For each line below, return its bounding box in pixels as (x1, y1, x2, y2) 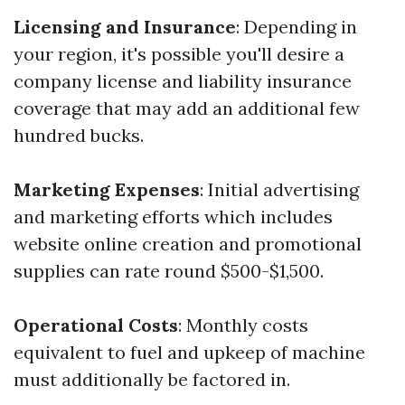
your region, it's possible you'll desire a (14, 42, 344, 65)
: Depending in (236, 15, 357, 38)
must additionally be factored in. (14, 368, 290, 391)
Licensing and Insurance (14, 15, 236, 38)
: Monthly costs (178, 314, 308, 336)
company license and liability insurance (14, 70, 352, 92)
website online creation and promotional (14, 232, 362, 255)
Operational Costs (14, 314, 178, 336)
